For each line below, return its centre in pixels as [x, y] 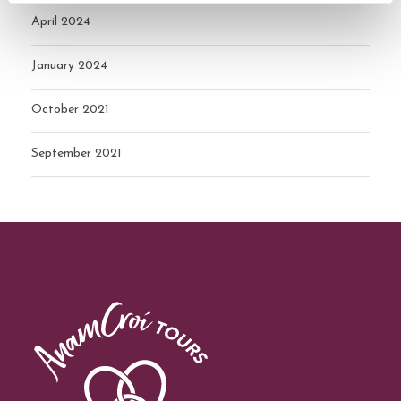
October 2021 [70, 110]
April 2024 [61, 22]
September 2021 [77, 154]
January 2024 [69, 66]
